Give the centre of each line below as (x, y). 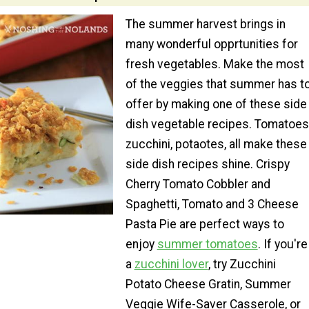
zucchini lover (171, 265)
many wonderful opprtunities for (211, 44)
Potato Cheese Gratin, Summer (208, 285)
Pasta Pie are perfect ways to (205, 225)
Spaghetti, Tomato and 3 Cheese (212, 205)
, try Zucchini (242, 265)
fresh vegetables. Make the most (215, 64)
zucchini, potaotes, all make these (216, 144)
